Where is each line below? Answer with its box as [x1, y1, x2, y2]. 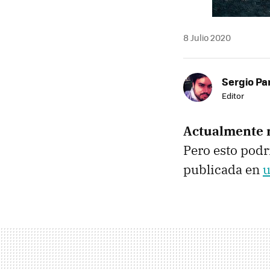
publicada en [183, 161, 263, 178]
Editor [222, 90, 244, 101]
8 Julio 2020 [183, 31, 231, 43]
